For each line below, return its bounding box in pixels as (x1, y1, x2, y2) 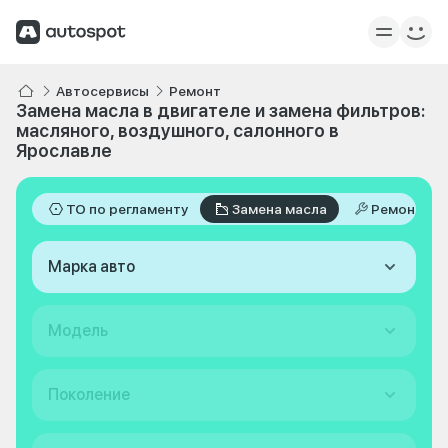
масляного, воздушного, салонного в (16, 120, 339, 141)
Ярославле (16, 140, 112, 161)
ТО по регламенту (66, 201, 188, 217)
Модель (48, 321, 108, 340)
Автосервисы (56, 83, 149, 99)
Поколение (48, 385, 130, 404)
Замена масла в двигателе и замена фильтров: (16, 100, 425, 121)
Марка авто (48, 257, 135, 276)
